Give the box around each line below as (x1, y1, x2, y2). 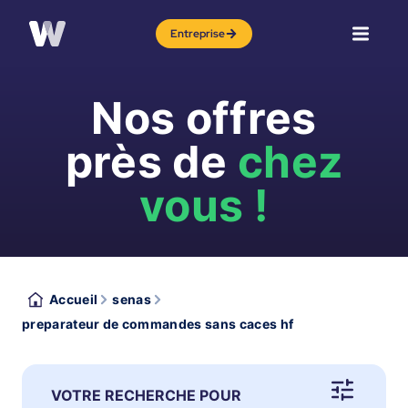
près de (65, 135, 239, 189)
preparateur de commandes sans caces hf (22, 316, 294, 331)
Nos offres (91, 91, 317, 145)
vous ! (139, 178, 269, 232)
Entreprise (170, 26, 225, 41)
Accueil (49, 291, 98, 307)
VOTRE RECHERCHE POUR (51, 386, 241, 404)
